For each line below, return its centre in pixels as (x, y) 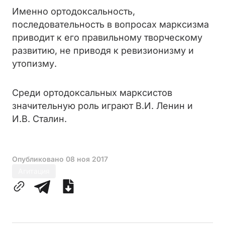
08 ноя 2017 (87, 159)
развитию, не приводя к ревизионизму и (103, 50)
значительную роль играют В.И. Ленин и (102, 106)
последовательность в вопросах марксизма (110, 24)
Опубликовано (39, 159)
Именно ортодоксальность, (74, 11)
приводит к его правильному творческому (107, 37)
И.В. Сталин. (39, 119)
